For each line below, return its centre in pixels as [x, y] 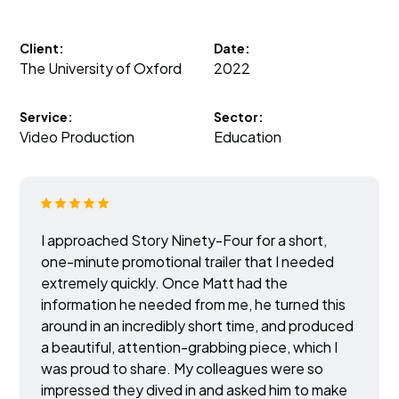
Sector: [239, 117]
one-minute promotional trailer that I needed [188, 261]
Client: [42, 49]
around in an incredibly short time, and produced [198, 325]
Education [248, 137]
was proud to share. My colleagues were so [183, 368]
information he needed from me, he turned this [194, 304]
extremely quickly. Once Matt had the [165, 282]
